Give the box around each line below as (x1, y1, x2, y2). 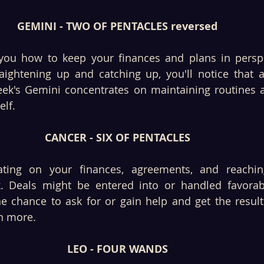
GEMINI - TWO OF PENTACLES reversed (17, 19, 217, 34)
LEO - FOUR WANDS (67, 242, 168, 257)
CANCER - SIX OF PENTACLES (44, 130, 190, 146)
